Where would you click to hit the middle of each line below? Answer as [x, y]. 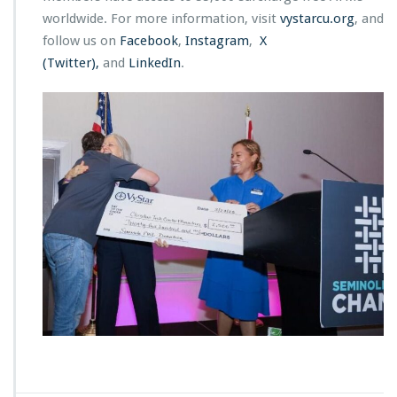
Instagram [217, 41]
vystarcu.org [317, 19]
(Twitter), [71, 63]
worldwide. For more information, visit [161, 19]
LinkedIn [155, 63]
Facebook [149, 41]
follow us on [81, 41]
